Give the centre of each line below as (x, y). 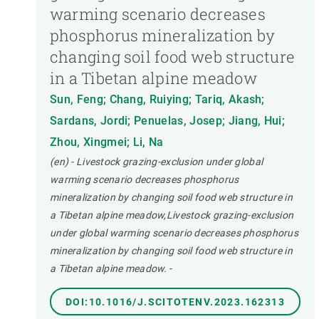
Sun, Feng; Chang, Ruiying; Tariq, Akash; (157, 100)
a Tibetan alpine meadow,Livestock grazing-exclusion (172, 215)
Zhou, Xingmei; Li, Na (107, 142)
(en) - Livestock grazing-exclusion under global (157, 162)
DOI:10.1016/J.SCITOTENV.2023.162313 (175, 302)
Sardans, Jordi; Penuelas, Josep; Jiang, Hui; (168, 121)
